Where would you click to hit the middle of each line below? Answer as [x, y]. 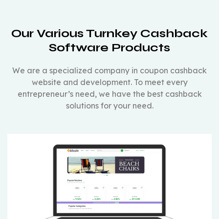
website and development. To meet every [109, 82]
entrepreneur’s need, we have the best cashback [109, 94]
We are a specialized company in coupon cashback [109, 70]
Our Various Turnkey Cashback [109, 33]
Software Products [109, 47]
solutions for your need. [109, 105]
